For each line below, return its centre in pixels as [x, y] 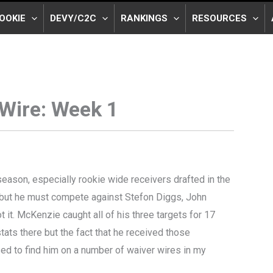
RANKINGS [144, 18]
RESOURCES [219, 18]
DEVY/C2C [73, 18]
